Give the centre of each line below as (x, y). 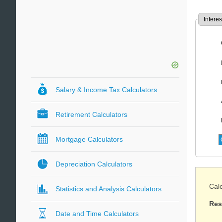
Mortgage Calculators (89, 139)
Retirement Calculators (91, 114)
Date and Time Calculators (97, 214)
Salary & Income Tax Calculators (106, 90)
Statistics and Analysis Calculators (109, 189)
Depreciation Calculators (94, 164)
